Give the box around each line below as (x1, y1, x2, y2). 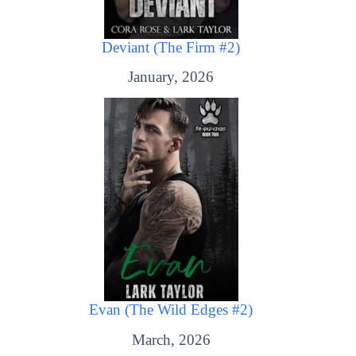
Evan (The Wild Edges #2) (89, 301, 253, 319)
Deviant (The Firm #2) (102, 39, 241, 56)
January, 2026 (128, 68, 215, 86)
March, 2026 (131, 331, 211, 348)
